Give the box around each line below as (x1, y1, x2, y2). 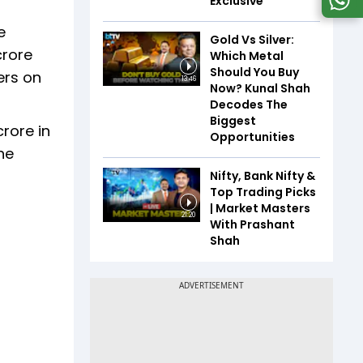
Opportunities (210, 128, 295, 145)
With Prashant (210, 216, 295, 233)
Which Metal (210, 47, 284, 64)
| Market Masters (210, 199, 310, 216)
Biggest (210, 112, 256, 129)
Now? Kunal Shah (210, 79, 310, 96)
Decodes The (210, 96, 288, 113)
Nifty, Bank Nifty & (210, 167, 315, 184)
